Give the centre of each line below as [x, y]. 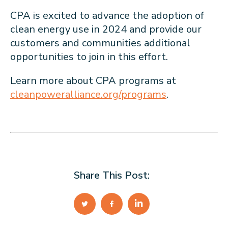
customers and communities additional [100, 43]
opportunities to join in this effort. [92, 56]
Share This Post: [111, 175]
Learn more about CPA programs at [93, 80]
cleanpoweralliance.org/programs [88, 94]
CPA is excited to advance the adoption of [107, 15]
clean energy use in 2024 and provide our [106, 29]
